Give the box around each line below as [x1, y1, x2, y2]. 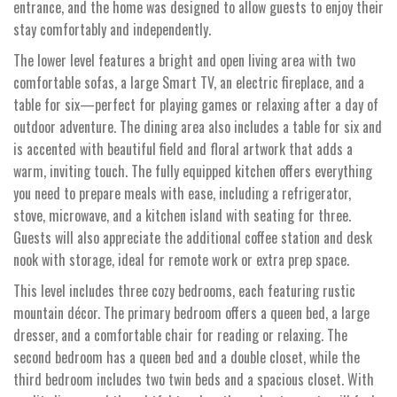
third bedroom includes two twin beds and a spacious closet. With [13, 368, 374, 390]
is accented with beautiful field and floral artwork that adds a [13, 137, 353, 160]
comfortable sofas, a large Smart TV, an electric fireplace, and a [13, 71, 364, 93]
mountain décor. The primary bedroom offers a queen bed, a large [13, 301, 370, 323]
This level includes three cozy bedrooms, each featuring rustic [13, 279, 355, 301]
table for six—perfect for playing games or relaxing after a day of [13, 93, 378, 115]
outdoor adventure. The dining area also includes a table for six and [13, 115, 382, 137]
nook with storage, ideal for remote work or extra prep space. [13, 248, 349, 270]
